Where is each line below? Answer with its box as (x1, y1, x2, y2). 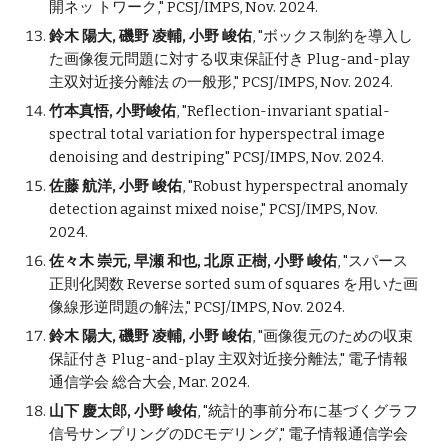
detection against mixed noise (49, 200, 260, 218)
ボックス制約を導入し (263, 27, 414, 45)
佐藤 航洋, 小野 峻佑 (49, 177, 183, 195)
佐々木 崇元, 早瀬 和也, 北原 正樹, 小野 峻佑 (49, 252, 338, 270)
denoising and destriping (49, 148, 226, 166)
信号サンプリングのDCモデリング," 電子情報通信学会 (49, 425, 409, 443)
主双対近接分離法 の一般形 (49, 73, 233, 91)
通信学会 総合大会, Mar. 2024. (49, 373, 251, 391)
